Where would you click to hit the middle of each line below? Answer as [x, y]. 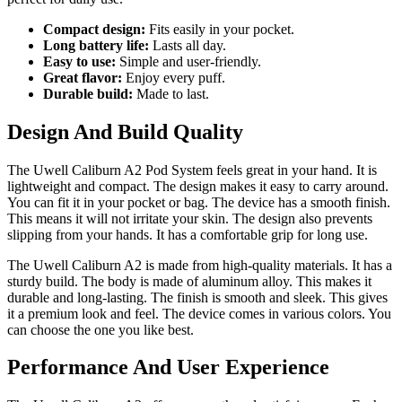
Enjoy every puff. [174, 77]
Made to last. [171, 93]
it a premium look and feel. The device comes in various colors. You [199, 313]
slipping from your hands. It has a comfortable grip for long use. [188, 234]
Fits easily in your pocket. [220, 29]
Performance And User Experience [168, 367]
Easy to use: [79, 61]
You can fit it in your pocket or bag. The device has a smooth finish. [199, 202]
